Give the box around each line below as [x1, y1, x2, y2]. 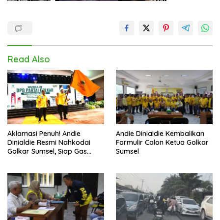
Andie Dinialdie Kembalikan [116, 129, 204, 138]
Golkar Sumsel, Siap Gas [7, 147, 87, 156]
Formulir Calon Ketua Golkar [116, 138, 209, 147]
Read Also [7, 54, 50, 65]
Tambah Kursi [7, 156, 53, 165]
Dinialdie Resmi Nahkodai [7, 138, 90, 147]
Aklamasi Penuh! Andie [7, 129, 81, 138]
